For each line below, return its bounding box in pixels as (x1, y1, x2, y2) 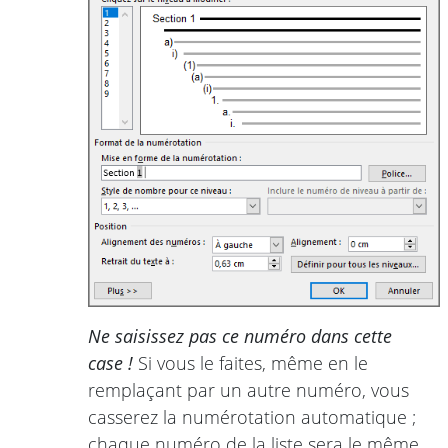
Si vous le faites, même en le (133, 350, 368, 375)
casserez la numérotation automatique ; (88, 404, 416, 429)
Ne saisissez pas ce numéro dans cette (88, 323, 392, 348)
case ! (88, 350, 133, 375)
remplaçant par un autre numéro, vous (88, 377, 409, 402)
